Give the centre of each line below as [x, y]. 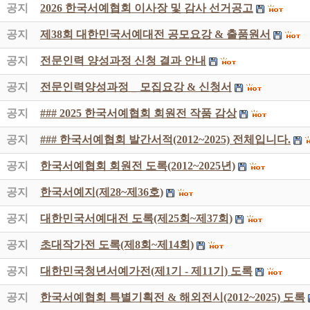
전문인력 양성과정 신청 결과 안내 [123, 61]
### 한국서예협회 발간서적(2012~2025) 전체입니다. [165, 139]
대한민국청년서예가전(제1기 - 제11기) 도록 [146, 271]
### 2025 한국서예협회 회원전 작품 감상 [138, 113]
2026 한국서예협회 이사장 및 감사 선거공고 [147, 8]
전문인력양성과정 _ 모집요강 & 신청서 [136, 87]
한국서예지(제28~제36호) [102, 192]
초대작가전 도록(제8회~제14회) [117, 245]
